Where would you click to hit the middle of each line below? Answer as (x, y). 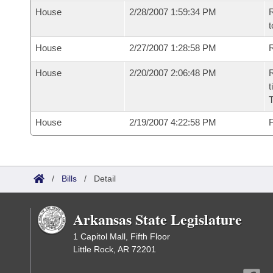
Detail (105, 179)
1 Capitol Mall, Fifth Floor (122, 236)
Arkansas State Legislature (158, 219)
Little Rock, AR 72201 (115, 249)
